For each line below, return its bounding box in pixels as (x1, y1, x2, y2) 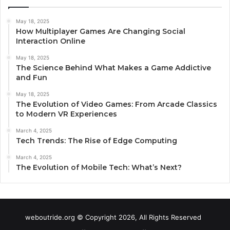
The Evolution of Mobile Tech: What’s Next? (16, 162, 182, 172)
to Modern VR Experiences (16, 109, 117, 119)
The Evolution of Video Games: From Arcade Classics (16, 99, 217, 109)
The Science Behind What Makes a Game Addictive (16, 63, 211, 72)
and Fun (16, 72, 47, 82)
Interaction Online (16, 36, 85, 46)
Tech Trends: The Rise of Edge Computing (16, 136, 177, 145)
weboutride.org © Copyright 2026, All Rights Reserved (25, 213, 205, 221)
